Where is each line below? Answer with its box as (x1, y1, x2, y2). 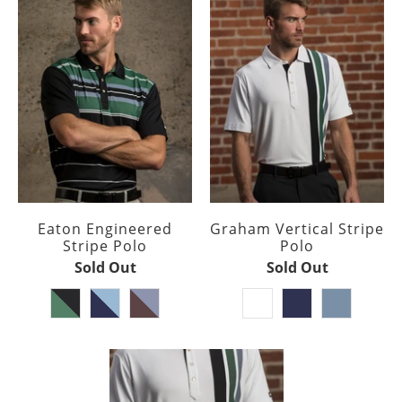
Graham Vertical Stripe (210, 219, 384, 240)
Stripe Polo (63, 236, 147, 257)
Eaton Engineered (38, 219, 172, 240)
